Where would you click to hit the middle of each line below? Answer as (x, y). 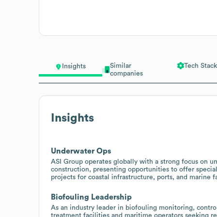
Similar (120, 66)
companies (126, 73)
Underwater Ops (81, 151)
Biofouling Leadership (91, 197)
